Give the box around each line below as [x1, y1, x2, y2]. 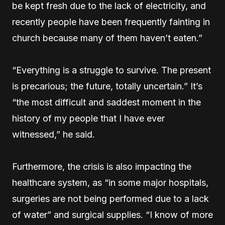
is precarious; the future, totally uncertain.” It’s [12, 81, 202, 91]
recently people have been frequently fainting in [12, 17, 210, 27]
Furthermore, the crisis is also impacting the [12, 161, 191, 172]
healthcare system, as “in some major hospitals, [12, 177, 208, 188]
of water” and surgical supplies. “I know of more [12, 209, 213, 220]
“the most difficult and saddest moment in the [12, 97, 201, 107]
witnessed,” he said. [12, 129, 95, 140]
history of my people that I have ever [12, 113, 165, 124]
